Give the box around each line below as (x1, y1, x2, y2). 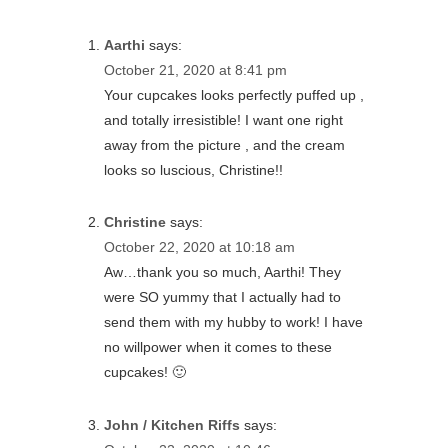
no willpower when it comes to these (104, 339, 332, 356)
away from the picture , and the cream (104, 136, 345, 153)
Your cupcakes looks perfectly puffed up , (104, 86, 364, 103)
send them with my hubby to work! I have (104, 314, 363, 331)
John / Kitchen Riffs (104, 416, 240, 433)
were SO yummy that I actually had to (104, 289, 341, 306)
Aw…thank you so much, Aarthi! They (104, 264, 341, 281)
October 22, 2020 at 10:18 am (104, 239, 295, 256)
